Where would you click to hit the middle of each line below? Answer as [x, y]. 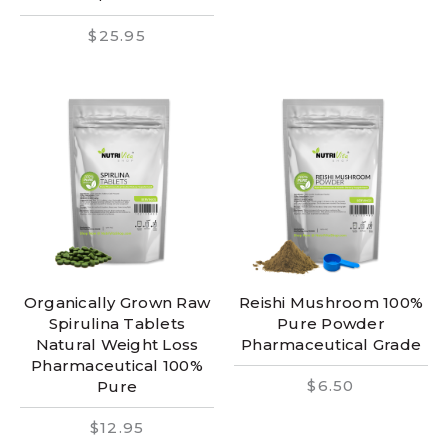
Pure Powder [331, 323]
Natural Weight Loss [117, 344]
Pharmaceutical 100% [117, 365]
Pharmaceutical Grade [331, 344]
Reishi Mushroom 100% [331, 302]
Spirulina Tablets [117, 323]
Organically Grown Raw [117, 302]
